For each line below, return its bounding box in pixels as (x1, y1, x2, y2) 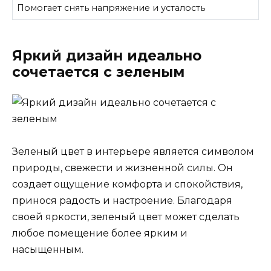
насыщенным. (12, 244, 83, 256)
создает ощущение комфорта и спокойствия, (12, 178, 243, 191)
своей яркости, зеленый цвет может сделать (12, 211, 240, 223)
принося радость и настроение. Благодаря (12, 195, 232, 207)
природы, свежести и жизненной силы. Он (12, 162, 233, 174)
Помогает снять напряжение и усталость (17, 2, 206, 14)
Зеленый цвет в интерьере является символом (12, 146, 254, 158)
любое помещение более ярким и (12, 227, 188, 240)
